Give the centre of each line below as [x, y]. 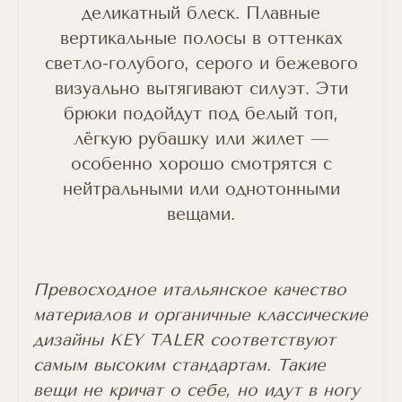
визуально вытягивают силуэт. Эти [201, 89]
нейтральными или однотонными [201, 189]
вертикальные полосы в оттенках [201, 39]
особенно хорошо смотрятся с [201, 164]
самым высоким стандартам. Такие [179, 365]
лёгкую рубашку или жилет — [201, 139]
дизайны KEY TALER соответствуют [184, 340]
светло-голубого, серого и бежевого [201, 64]
